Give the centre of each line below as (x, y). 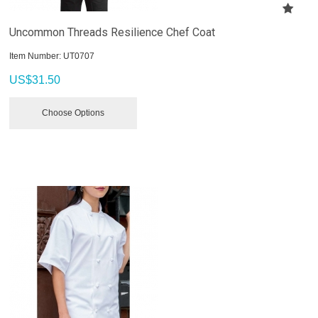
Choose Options (73, 113)
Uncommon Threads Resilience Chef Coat (113, 32)
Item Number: (35, 56)
